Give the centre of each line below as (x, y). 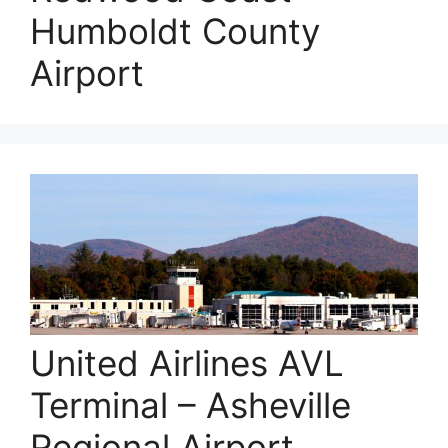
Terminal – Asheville (190, 405)
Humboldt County (175, 31)
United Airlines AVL (187, 363)
